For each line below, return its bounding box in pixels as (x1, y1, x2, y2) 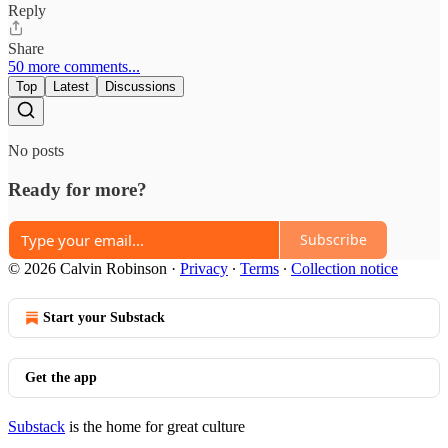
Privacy (180, 259, 228, 277)
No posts (8, 142, 64, 160)
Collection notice (291, 259, 398, 277)
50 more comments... (8, 58, 140, 76)
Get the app (25, 369, 97, 385)
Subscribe (300, 230, 367, 249)
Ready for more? (8, 178, 147, 200)
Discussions (105, 79, 176, 95)
